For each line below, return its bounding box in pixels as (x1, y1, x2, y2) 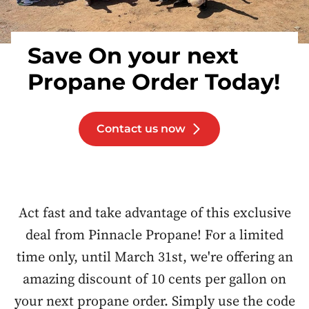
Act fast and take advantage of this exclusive (18, 203, 291, 223)
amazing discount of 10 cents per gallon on (23, 269, 286, 289)
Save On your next (28, 42, 239, 69)
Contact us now (96, 122, 186, 136)
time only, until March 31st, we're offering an (16, 247, 293, 267)
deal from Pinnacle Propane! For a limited (26, 225, 283, 245)
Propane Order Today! (28, 68, 280, 95)
